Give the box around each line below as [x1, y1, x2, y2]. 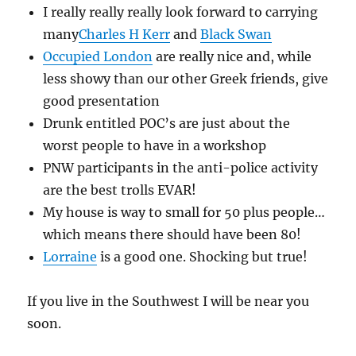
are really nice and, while [153, 48, 312, 65]
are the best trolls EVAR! [43, 182, 197, 199]
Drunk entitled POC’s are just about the [43, 115, 291, 132]
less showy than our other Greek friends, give [43, 71, 329, 87]
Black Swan [200, 26, 273, 43]
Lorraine [43, 249, 98, 265]
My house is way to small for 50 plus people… [43, 204, 326, 221]
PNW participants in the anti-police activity [43, 160, 319, 176]
